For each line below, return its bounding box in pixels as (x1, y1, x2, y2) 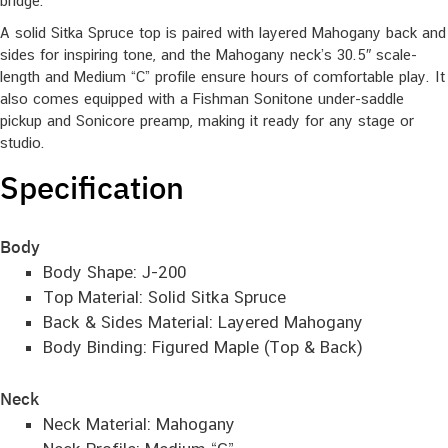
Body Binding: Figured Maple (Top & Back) (42, 336, 363, 357)
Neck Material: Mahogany (42, 414, 235, 435)
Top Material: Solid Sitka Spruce (42, 286, 286, 307)
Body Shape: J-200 (42, 261, 186, 282)
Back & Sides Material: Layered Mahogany (42, 311, 363, 332)
